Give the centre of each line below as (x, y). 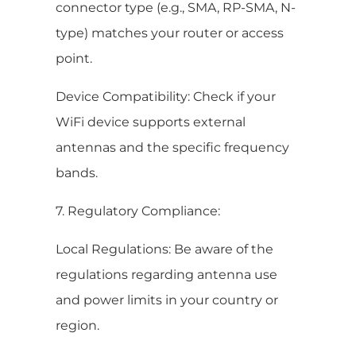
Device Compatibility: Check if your (166, 96)
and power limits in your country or (167, 300)
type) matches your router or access (170, 33)
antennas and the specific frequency (172, 147)
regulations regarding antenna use (166, 274)
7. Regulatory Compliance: (138, 211)
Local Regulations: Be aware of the (164, 249)
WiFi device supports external (151, 122)
